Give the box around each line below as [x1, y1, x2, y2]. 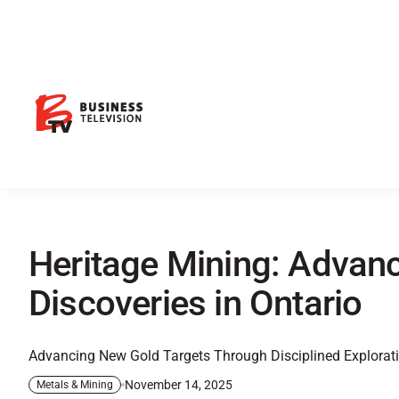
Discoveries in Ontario [28, 282, 362, 325]
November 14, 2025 [125, 377, 232, 393]
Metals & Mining [37, 379, 113, 392]
